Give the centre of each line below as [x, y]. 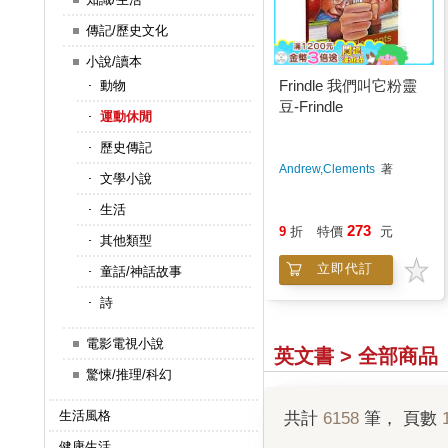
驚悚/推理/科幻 [128, 375]
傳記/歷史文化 [126, 31]
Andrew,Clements [326, 169]
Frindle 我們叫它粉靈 [347, 86]
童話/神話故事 [140, 272]
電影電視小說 [124, 344]
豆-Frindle [310, 107]
